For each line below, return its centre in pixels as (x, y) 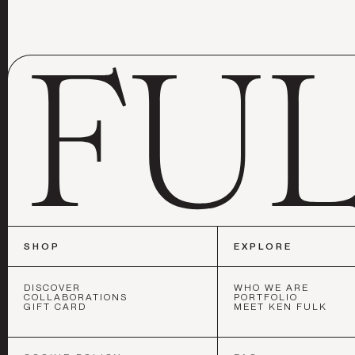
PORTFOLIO (266, 297)
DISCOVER (52, 287)
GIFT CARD (55, 306)
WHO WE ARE (271, 287)
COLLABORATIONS (76, 297)
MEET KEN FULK (281, 306)
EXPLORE (263, 246)
